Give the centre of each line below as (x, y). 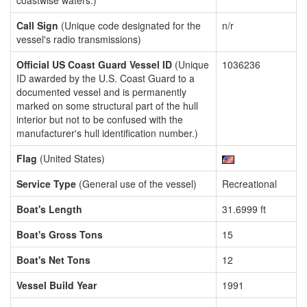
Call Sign (37, 25)
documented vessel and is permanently (101, 92)
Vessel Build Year (57, 285)
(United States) (71, 158)
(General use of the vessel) (136, 184)
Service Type (46, 184)
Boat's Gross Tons (60, 234)
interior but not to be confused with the (100, 119)
